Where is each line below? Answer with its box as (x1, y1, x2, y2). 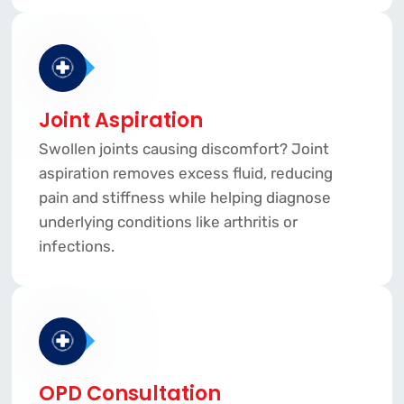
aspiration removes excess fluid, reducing (38, 164, 333, 183)
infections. (38, 237, 115, 256)
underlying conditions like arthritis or (38, 213, 298, 232)
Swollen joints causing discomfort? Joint (38, 140, 329, 159)
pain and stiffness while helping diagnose (38, 188, 331, 207)
